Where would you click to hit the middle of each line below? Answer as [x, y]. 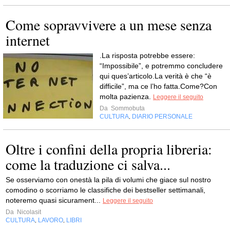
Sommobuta [127, 108]
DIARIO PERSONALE [162, 117]
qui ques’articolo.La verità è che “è [156, 76]
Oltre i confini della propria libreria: [109, 149]
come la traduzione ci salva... [88, 164]
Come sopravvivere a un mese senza [109, 25]
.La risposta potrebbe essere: [147, 55]
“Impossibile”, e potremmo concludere [161, 66]
